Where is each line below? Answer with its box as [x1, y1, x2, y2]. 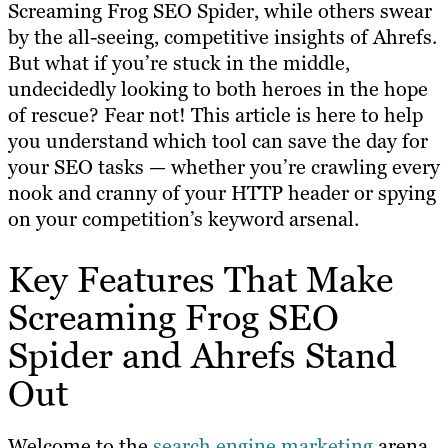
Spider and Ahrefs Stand [8, 332, 397, 380]
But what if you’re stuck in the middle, [8, 49, 350, 76]
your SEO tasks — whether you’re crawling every [8, 153, 440, 180]
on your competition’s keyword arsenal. [8, 205, 359, 232]
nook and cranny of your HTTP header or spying [8, 179, 436, 206]
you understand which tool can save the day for [8, 127, 428, 154]
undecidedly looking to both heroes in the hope [8, 75, 428, 102]
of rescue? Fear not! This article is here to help [8, 101, 423, 128]
